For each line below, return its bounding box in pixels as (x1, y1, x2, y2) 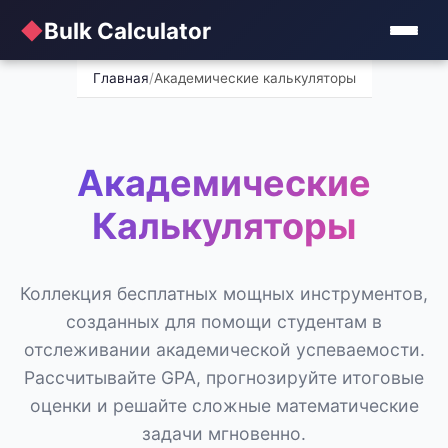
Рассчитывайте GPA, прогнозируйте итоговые (24, 367, 424, 388)
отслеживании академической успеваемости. (23, 339, 425, 360)
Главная (92, 70, 149, 86)
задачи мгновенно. (142, 423, 306, 444)
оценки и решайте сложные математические (29, 395, 419, 416)
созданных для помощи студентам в (66, 311, 382, 332)
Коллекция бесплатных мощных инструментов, (20, 283, 428, 304)
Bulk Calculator (44, 16, 211, 44)
